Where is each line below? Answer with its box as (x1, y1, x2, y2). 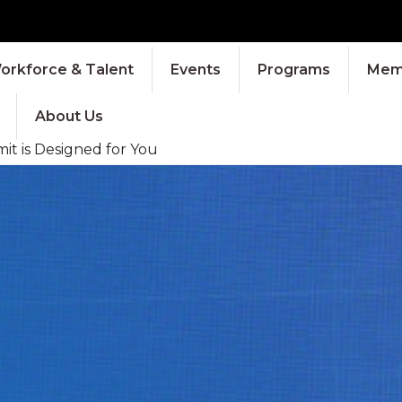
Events (170, 60, 221, 78)
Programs (257, 60, 330, 78)
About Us (34, 107, 103, 125)
